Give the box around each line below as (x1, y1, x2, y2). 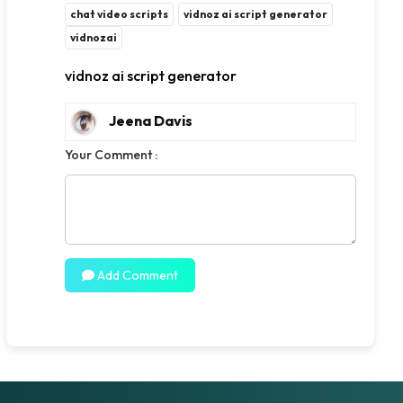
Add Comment (94, 267, 178, 284)
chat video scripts (69, 6, 168, 21)
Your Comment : (64, 147, 157, 164)
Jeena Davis (108, 111, 193, 130)
